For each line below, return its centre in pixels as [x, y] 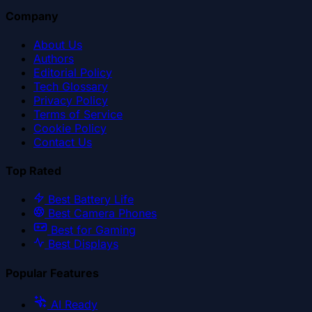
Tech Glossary [71, 86]
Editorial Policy [73, 72]
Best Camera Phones [102, 213]
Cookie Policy [70, 128]
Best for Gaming [93, 230]
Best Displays [83, 244]
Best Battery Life [91, 200]
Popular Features [52, 273]
